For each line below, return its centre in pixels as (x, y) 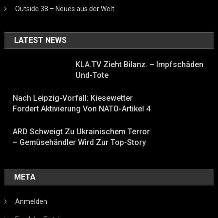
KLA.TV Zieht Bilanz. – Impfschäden (140, 64)
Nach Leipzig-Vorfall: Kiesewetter (73, 98)
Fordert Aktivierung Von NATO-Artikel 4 (82, 109)
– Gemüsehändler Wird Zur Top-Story (80, 142)
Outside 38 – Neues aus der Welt (65, 9)
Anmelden (31, 201)
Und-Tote (92, 75)
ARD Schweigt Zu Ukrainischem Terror (82, 131)
